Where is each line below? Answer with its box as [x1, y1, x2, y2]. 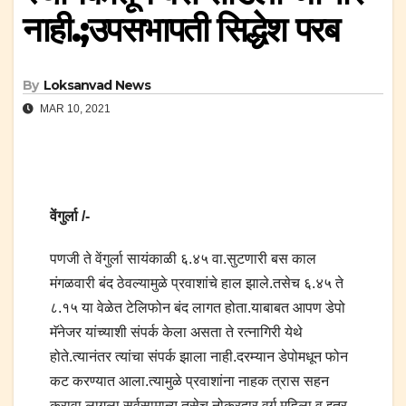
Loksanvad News [43, 77, 150, 94]
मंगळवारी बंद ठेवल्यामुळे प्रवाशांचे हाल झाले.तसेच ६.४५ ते [50, 275, 343, 292]
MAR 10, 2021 [37, 102, 111, 116]
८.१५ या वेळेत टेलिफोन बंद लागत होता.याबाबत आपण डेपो [50, 300, 345, 316]
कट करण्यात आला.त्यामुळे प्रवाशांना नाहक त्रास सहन [50, 373, 329, 390]
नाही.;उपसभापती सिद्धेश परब [23, 8, 339, 51]
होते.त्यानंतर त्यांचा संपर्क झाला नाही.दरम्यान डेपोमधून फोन [50, 349, 348, 365]
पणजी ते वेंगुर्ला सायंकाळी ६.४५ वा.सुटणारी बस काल [50, 251, 316, 267]
